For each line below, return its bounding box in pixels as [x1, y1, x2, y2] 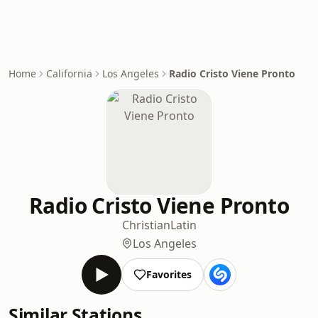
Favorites [146, 268, 192, 281]
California [46, 67, 92, 80]
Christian [121, 217, 170, 233]
